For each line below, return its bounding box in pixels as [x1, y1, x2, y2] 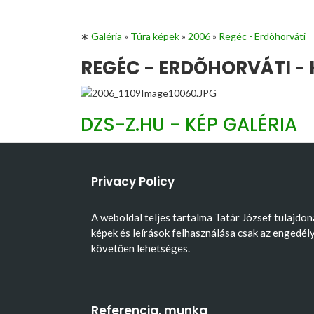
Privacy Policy [91, 173, 175, 190]
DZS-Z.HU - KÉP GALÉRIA [81, 112, 297, 137]
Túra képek [130, 30, 179, 42]
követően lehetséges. [91, 242, 190, 254]
